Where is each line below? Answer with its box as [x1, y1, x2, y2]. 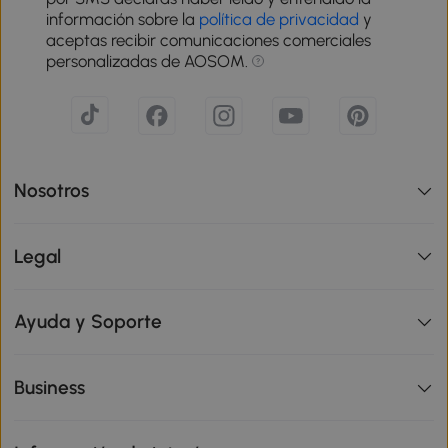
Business [14, 376, 86, 400]
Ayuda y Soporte [14, 310, 163, 334]
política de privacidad [199, 9, 360, 30]
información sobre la [46, 9, 200, 30]
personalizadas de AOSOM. [46, 51, 253, 72]
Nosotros [14, 179, 90, 203]
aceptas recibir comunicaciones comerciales [46, 30, 372, 51]
